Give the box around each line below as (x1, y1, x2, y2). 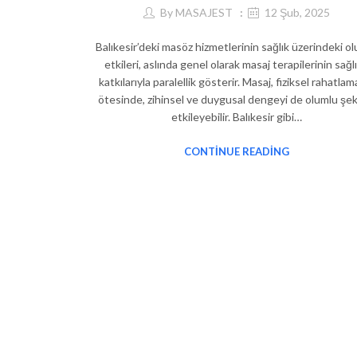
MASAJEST (175, 5, 233, 19)
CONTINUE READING (184, 144, 289, 158)
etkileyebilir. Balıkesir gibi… (171, 109, 302, 124)
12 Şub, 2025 (265, 5, 330, 19)
